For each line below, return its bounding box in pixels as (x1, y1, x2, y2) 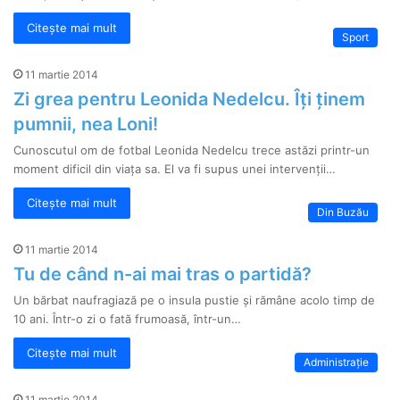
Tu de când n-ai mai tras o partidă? (13, 263, 312, 285)
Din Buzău (316, 205, 369, 219)
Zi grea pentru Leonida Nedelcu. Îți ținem (13, 88, 366, 110)
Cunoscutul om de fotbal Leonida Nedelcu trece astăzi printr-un (13, 143, 371, 157)
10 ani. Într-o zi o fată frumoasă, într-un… (13, 312, 242, 326)
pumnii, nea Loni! (13, 113, 159, 135)
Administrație (303, 355, 369, 369)
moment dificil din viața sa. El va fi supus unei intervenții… (13, 162, 337, 176)
